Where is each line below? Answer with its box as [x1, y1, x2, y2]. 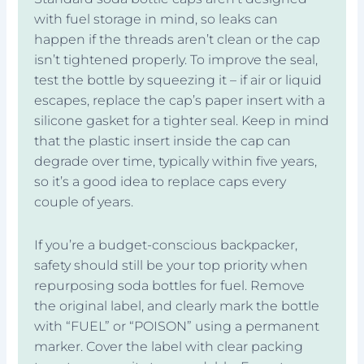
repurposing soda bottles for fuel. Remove [34, 277, 305, 293]
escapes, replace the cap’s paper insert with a [34, 92, 326, 108]
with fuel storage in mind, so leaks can [34, 11, 279, 27]
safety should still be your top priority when [34, 257, 309, 273]
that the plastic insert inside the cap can [34, 132, 292, 149]
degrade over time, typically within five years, [34, 153, 318, 169]
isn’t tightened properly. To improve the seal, [34, 51, 318, 67]
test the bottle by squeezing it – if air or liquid [34, 71, 323, 88]
